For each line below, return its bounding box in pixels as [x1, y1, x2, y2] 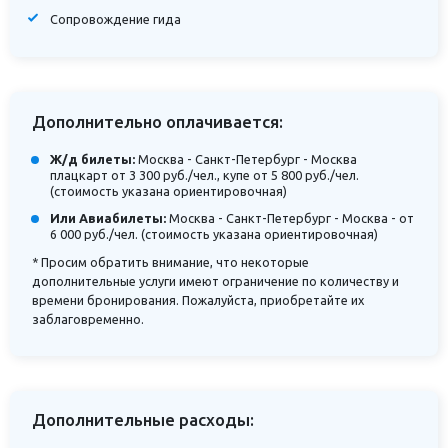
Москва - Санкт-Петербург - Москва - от [165, 210, 414, 225]
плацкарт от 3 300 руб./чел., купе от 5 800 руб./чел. [49, 167, 359, 182]
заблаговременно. [32, 311, 145, 326]
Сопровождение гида [49, 11, 181, 26]
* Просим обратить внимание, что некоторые [32, 254, 310, 269]
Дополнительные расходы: [32, 410, 255, 430]
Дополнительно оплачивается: [32, 111, 284, 131]
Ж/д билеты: [49, 151, 138, 166]
